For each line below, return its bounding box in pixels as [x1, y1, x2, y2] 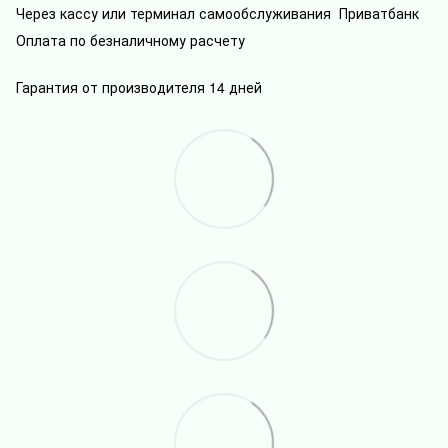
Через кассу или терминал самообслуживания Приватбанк [16, 2, 419, 23]
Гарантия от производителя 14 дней [16, 76, 262, 97]
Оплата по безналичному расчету [16, 29, 245, 50]
